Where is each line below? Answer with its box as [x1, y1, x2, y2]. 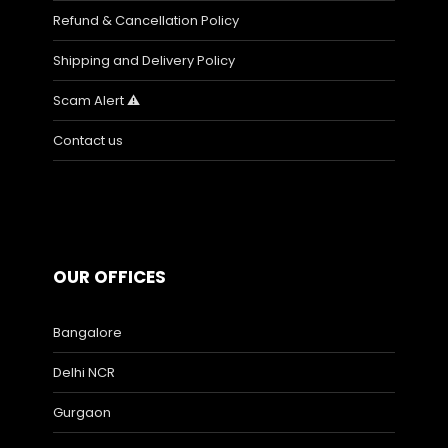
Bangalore [53, 323, 122, 343]
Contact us [53, 131, 123, 151]
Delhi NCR [53, 363, 115, 383]
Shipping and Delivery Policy [53, 51, 235, 71]
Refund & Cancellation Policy [53, 11, 239, 31]
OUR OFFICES [53, 265, 166, 290]
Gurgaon [53, 403, 111, 423]
